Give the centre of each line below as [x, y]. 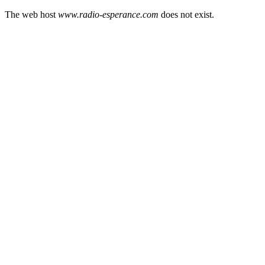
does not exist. [186, 14]
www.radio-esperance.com [108, 14]
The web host [31, 14]
